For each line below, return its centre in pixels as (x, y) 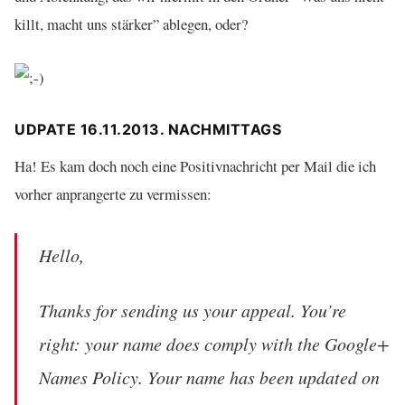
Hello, (61, 254)
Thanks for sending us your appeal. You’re (193, 310)
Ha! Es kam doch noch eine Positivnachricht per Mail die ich (195, 165)
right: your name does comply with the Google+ (214, 343)
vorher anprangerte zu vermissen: (113, 193)
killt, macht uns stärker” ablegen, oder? (131, 24)
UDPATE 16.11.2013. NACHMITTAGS (148, 129)
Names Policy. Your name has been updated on (209, 377)
